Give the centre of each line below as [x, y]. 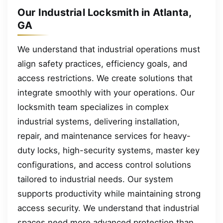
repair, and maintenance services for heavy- [104, 136]
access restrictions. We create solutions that [105, 78]
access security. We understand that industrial [108, 208]
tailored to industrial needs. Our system [95, 179]
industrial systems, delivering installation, [99, 122]
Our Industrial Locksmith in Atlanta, [105, 13]
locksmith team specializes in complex [93, 107]
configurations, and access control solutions [104, 165]
